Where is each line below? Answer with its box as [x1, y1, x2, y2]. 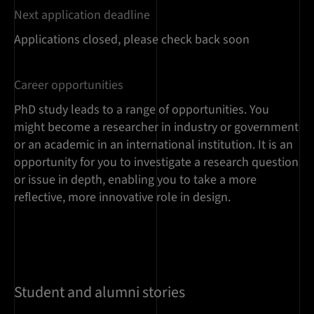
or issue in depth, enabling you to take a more [14, 171, 257, 189]
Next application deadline [14, 6, 150, 25]
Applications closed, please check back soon [14, 31, 250, 49]
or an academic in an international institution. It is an [14, 136, 293, 154]
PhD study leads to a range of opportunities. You [14, 101, 269, 119]
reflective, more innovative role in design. [14, 189, 231, 207]
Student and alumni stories [14, 281, 185, 304]
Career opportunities [14, 76, 123, 95]
